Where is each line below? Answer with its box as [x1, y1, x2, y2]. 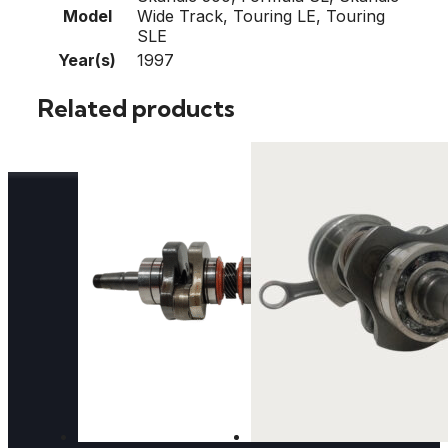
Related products [38, 92, 235, 123]
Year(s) [58, 49, 116, 70]
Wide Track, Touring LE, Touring [137, 5, 385, 26]
